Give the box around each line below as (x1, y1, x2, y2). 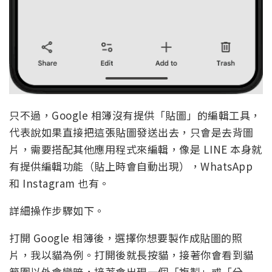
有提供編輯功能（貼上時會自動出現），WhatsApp (9, 158, 253, 174)
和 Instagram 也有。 (9, 175, 110, 191)
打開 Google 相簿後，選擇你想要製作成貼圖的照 (9, 230, 242, 246)
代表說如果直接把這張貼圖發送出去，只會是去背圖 (9, 124, 254, 140)
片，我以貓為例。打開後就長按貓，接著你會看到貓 (9, 247, 254, 263)
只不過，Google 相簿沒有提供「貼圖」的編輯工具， (9, 107, 261, 123)
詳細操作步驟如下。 (9, 203, 105, 219)
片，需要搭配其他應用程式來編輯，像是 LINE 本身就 (9, 141, 262, 157)
